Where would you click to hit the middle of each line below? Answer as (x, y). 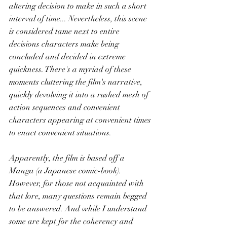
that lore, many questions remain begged (79, 196)
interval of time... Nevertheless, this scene (79, 19)
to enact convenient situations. (61, 133)
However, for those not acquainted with (78, 183)
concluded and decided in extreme (68, 57)
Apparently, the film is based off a (68, 158)
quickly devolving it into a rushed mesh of (80, 95)
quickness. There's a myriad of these (71, 69)
